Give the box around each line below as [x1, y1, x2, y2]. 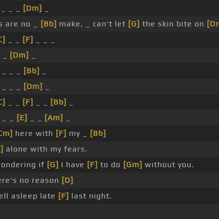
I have [58, 160, 87, 170]
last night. [68, 191, 112, 201]
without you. [142, 160, 194, 170]
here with [12, 129, 56, 138]
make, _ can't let [56, 19, 128, 29]
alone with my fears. [3, 144, 88, 154]
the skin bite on [139, 19, 207, 29]
